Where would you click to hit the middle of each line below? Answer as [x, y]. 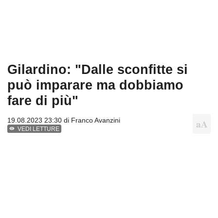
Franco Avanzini [96, 120]
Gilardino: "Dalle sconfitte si [98, 70]
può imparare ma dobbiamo [95, 85]
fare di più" [43, 101]
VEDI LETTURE [39, 129]
